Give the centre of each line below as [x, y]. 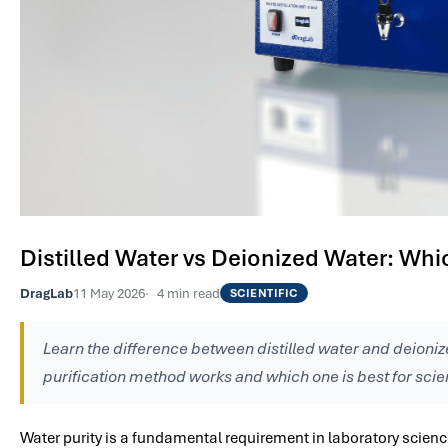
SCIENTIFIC [264, 292]
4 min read [188, 292]
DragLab [46, 292]
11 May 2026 [109, 292]
